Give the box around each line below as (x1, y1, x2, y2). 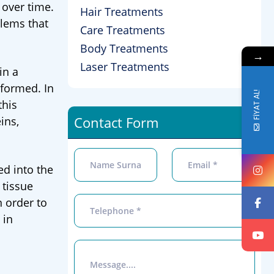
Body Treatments (80, 41, 168, 56)
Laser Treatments (80, 59, 169, 74)
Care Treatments (80, 23, 165, 37)
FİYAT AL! (251, 89, 262, 119)
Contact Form (74, 113, 158, 131)
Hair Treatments (80, 4, 163, 19)
